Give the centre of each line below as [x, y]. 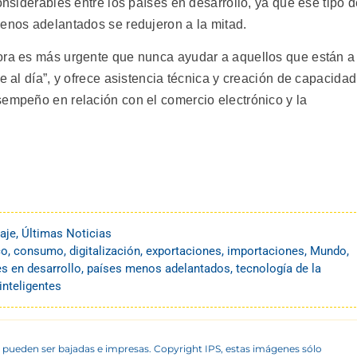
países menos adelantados [159, 269]
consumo [39, 251]
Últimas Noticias [67, 234]
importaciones [266, 251]
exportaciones [184, 251]
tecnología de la [279, 269]
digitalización [105, 251]
